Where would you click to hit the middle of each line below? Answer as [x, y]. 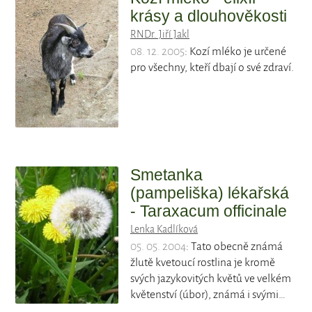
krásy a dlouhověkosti [209, 16]
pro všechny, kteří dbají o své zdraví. [212, 68]
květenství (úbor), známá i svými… [208, 294]
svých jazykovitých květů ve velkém [211, 278]
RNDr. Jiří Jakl [160, 34]
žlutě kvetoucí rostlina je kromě [203, 262]
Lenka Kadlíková [164, 229]
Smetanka [166, 174]
